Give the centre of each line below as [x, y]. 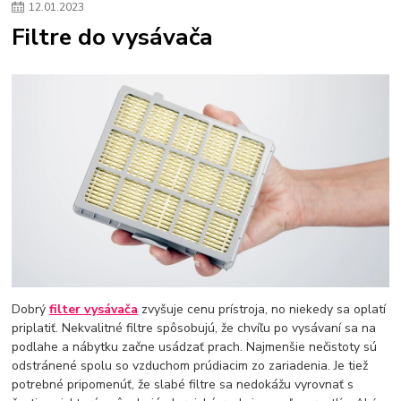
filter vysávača [94, 309]
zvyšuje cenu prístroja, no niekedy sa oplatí [262, 309]
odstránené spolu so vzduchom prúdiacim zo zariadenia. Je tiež [190, 365]
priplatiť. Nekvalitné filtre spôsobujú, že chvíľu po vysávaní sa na [194, 328]
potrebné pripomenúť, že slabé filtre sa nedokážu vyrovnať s [183, 384]
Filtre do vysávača [113, 37]
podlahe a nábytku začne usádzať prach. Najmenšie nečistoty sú [195, 346]
